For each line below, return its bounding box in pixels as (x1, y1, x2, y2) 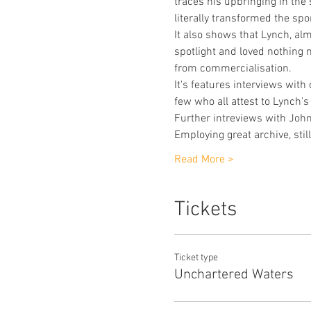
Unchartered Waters (174, 267, 294, 283)
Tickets (174, 197, 237, 223)
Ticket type (174, 252, 218, 264)
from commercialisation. (174, 62, 292, 76)
